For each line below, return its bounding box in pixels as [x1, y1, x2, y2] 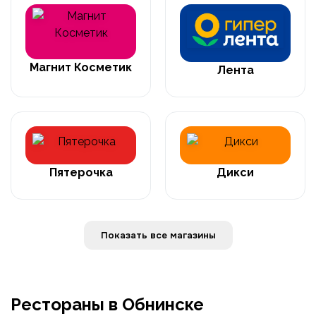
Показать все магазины [169, 229, 216, 241]
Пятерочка [49, 165, 113, 179]
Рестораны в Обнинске [11, 293, 204, 315]
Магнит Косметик [30, 60, 132, 74]
